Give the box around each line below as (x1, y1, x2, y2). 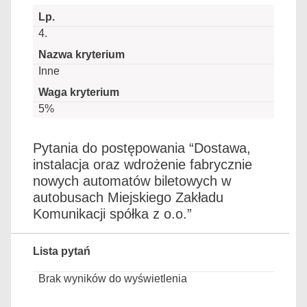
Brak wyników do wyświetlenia (38, 273, 187, 284)
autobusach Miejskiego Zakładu (33, 190, 223, 205)
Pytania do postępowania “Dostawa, (33, 140, 251, 156)
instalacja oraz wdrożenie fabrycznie (33, 157, 252, 172)
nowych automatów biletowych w (33, 173, 231, 188)
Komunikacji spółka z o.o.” (33, 206, 192, 221)
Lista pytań (33, 245, 90, 257)
